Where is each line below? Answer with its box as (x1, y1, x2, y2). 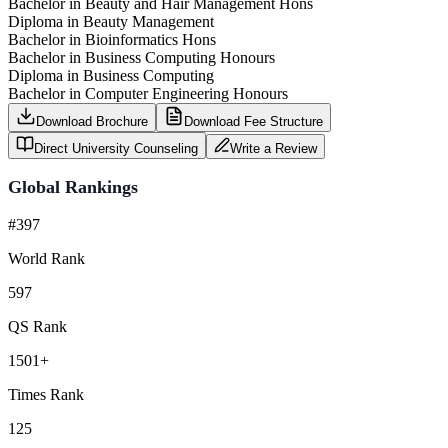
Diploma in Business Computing (8, 66, 214, 84)
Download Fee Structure (184, 113, 323, 129)
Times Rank (8, 385, 84, 403)
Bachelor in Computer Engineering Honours (8, 84, 288, 102)
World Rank (8, 249, 85, 267)
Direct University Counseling (34, 140, 198, 156)
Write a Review (230, 140, 317, 156)
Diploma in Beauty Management (8, 12, 214, 30)
